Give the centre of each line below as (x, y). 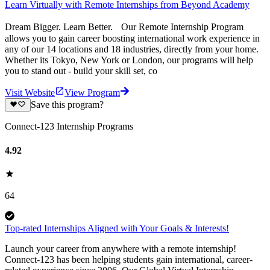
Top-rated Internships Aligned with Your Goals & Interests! (117, 228)
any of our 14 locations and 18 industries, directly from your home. (132, 49)
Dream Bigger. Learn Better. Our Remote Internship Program (124, 27)
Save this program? (67, 105)
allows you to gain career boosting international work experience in (132, 39)
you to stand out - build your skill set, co (81, 71)
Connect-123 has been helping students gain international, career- (129, 259)
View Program (92, 93)
